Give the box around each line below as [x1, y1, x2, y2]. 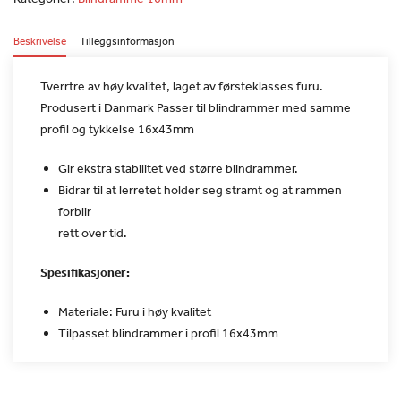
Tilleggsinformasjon [80, 33, 175, 48]
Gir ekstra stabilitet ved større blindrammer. [58, 159, 298, 176]
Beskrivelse [13, 33, 66, 48]
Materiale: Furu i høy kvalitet [58, 303, 211, 320]
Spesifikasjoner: [40, 263, 130, 280]
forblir [58, 202, 91, 219]
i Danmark [96, 98, 154, 115]
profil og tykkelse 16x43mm [40, 120, 194, 137]
